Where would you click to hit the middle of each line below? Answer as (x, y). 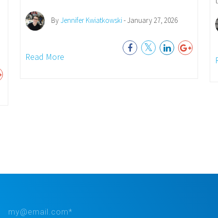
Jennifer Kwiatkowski (91, 20)
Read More (45, 57)
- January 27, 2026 (150, 20)
